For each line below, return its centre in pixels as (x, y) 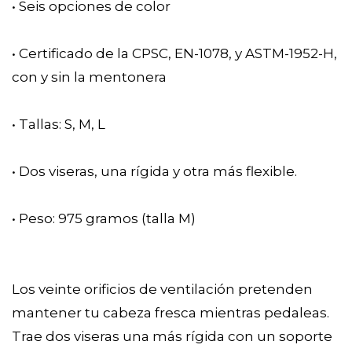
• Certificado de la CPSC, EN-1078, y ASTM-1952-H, (174, 53)
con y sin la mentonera (89, 77)
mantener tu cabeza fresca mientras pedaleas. (170, 312)
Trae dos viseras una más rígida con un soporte (172, 336)
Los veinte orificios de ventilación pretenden (162, 289)
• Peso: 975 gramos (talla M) (104, 218)
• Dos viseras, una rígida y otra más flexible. (154, 171)
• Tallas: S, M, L (59, 124)
